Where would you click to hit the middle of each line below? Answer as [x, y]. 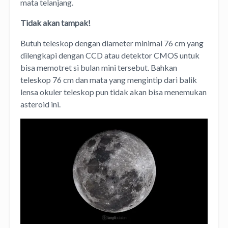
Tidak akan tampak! [56, 22]
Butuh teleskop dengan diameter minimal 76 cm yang [112, 43]
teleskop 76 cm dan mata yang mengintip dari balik [109, 79]
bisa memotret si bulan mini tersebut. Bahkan [99, 67]
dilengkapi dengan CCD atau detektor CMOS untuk [110, 55]
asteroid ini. [40, 104]
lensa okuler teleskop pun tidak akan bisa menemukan [113, 92]
